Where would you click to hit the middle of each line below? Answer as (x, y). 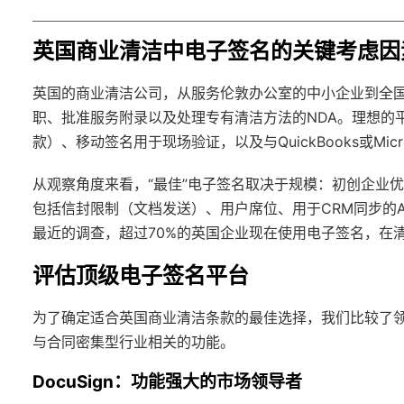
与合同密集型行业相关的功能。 (133, 341)
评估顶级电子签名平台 (141, 275)
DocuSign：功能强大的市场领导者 (167, 381)
